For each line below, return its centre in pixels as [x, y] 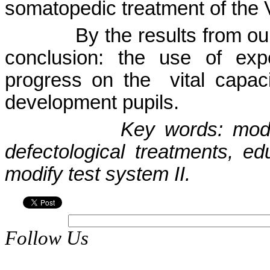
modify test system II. [98, 174]
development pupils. [92, 102]
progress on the [78, 80]
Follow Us [47, 238]
